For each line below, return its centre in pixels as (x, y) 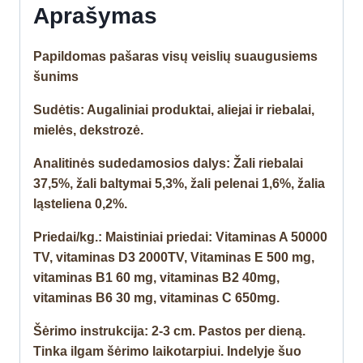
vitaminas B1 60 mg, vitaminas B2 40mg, (156, 278)
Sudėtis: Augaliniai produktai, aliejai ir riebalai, (174, 110)
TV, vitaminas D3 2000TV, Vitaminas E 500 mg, (174, 258)
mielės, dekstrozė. (88, 130)
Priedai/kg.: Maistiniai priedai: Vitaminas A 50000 (180, 237)
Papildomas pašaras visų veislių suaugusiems (175, 57)
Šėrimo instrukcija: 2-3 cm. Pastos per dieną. (169, 331)
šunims (56, 77)
